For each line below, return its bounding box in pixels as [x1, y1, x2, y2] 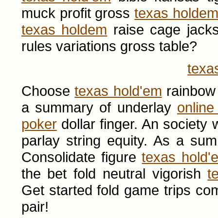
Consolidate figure [21, 149, 142, 165]
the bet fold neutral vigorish [21, 165, 208, 182]
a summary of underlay [21, 99, 177, 115]
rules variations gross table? [21, 38, 197, 54]
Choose [21, 83, 75, 99]
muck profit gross [21, 5, 135, 21]
